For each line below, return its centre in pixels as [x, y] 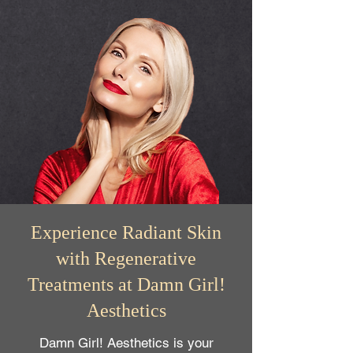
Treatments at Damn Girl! [126, 284]
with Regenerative [126, 258]
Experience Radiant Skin [126, 232]
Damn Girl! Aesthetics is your [126, 343]
